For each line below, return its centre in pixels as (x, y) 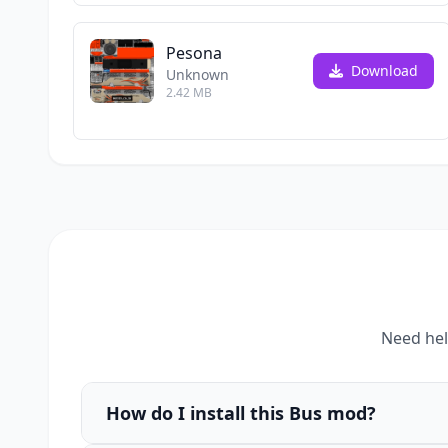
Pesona (194, 53)
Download (382, 70)
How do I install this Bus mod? (241, 413)
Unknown (197, 74)
